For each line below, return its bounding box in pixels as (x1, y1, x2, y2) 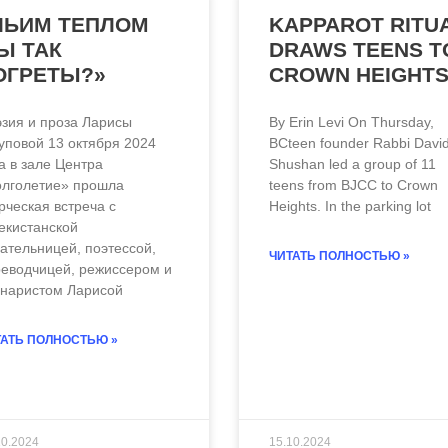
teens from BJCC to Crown (269, 177, 438, 194)
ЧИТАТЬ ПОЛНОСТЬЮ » (269, 249, 410, 264)
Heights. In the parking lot (269, 198, 431, 215)
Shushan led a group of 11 (269, 156, 436, 173)
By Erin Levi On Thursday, (269, 114, 434, 131)
